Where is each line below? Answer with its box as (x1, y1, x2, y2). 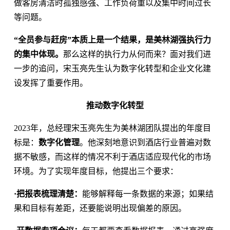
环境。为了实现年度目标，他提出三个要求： (13, 166, 178, 176)
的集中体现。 (13, 49, 63, 59)
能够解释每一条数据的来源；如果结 (82, 189, 214, 198)
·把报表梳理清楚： (13, 189, 82, 198)
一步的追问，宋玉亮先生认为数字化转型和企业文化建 (13, 64, 211, 73)
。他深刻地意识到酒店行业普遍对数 (79, 138, 211, 147)
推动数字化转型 (86, 101, 144, 110)
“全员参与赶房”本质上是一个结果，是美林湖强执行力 (13, 35, 211, 44)
